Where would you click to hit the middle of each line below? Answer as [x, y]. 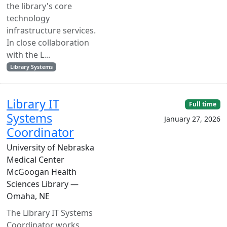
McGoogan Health [42, 172]
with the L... [28, 55]
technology [28, 18]
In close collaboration [48, 43]
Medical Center [35, 160]
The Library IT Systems [50, 213]
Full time [203, 104]
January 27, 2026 [192, 119]
